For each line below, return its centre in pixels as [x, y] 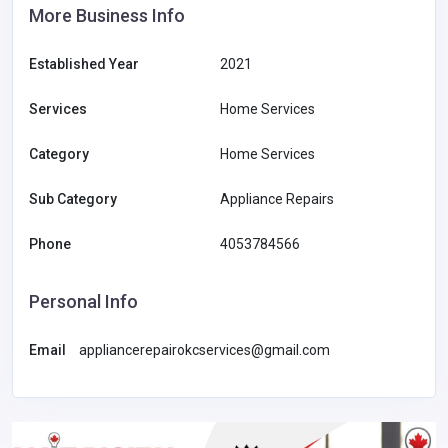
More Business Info [107, 16]
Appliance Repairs [277, 199]
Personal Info [83, 302]
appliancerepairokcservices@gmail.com [204, 350]
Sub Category [73, 199]
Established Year [84, 64]
